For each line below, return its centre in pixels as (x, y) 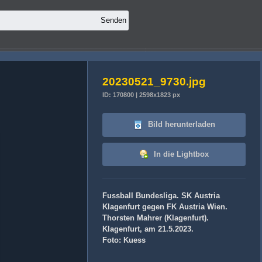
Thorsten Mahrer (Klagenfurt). (156, 218)
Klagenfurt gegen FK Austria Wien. (165, 207)
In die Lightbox (180, 154)
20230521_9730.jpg (154, 82)
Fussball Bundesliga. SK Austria (161, 196)
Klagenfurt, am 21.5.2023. (148, 229)
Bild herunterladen (180, 124)
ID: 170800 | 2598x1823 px (141, 95)
